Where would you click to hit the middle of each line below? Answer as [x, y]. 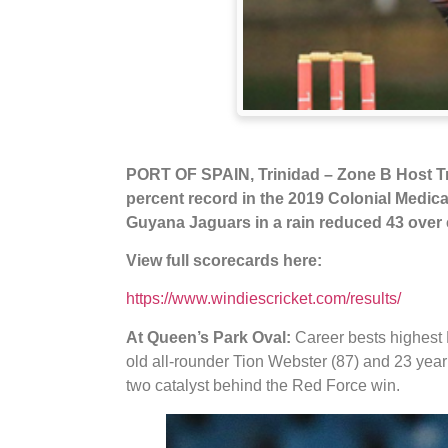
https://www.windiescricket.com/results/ [263, 299]
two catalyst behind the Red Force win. [263, 385]
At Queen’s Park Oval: [208, 337]
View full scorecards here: [226, 260]
